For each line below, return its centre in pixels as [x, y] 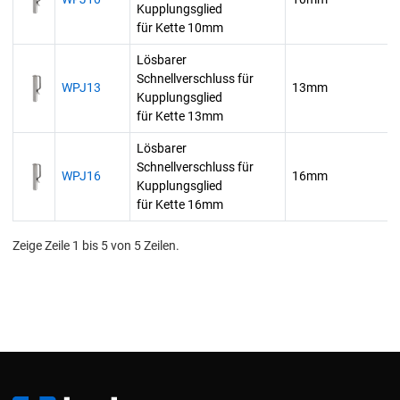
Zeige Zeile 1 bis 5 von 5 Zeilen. [96, 246]
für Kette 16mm [180, 205]
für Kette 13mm [180, 117]
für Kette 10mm [180, 28]
